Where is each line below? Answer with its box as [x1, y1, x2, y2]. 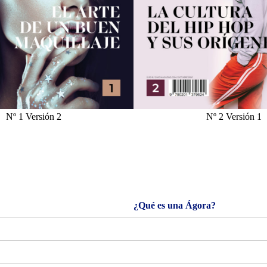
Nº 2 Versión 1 [206, 111, 262, 122]
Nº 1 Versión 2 [5, 111, 61, 122]
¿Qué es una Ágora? [133, 200, 216, 211]
